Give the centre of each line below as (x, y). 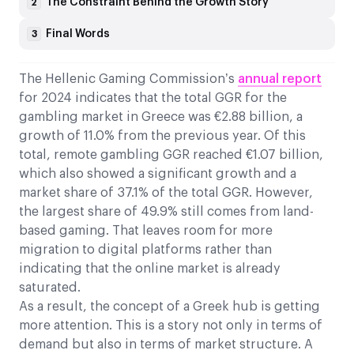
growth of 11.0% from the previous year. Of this (162, 136)
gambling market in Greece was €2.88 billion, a (161, 117)
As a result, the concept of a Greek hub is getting (169, 307)
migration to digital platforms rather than (145, 250)
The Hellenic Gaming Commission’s (128, 79)
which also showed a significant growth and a (158, 174)
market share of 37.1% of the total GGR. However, (166, 193)
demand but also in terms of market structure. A (166, 345)
